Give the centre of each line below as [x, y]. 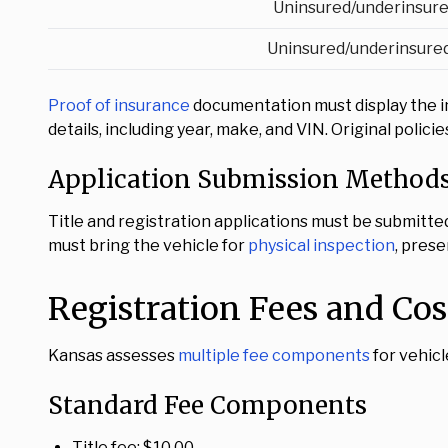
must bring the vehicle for [148, 245]
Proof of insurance [119, 105]
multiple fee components [274, 355]
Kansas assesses [113, 355]
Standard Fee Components [207, 405]
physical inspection [321, 245]
